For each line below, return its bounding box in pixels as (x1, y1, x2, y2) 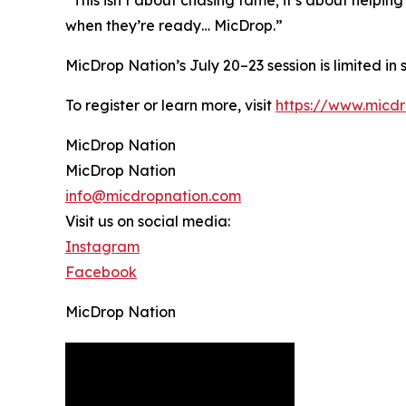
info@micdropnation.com (65, 186, 241, 205)
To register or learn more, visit (65, 95, 275, 114)
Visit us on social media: (65, 211, 230, 230)
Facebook (65, 262, 137, 281)
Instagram (65, 237, 140, 256)
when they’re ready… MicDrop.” (65, 15, 283, 34)
